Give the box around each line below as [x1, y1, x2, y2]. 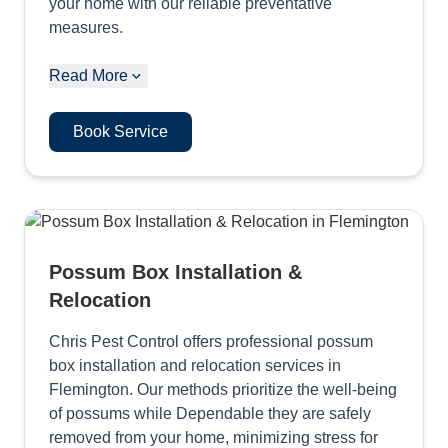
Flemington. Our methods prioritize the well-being [49, 381, 397, 399]
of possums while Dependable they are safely [49, 405, 371, 423]
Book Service [73, 123, 168, 141]
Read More [49, 67, 128, 85]
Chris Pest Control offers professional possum [49, 333, 373, 351]
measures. [49, 19, 123, 37]
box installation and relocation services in [49, 357, 341, 375]
